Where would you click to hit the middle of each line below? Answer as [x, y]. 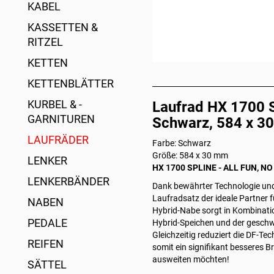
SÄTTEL [47, 265]
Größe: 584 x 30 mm [190, 155]
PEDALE [47, 223]
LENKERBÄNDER [68, 181]
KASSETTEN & [63, 27]
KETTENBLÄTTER [71, 83]
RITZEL [45, 42]
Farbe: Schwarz [182, 143]
